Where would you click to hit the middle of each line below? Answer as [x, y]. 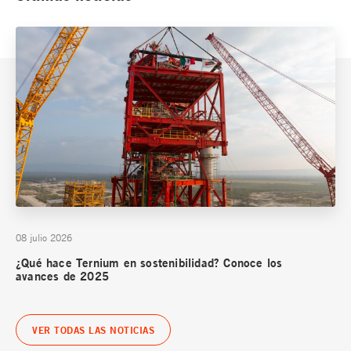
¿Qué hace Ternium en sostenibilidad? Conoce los [149, 263]
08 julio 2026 [44, 238]
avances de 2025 [62, 277]
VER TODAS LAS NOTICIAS [93, 330]
